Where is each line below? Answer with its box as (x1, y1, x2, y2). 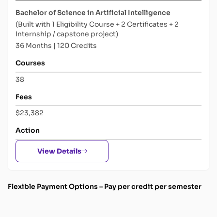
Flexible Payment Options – (8, 182, 103, 191)
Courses (15, 59, 45, 68)
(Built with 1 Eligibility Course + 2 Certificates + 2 (15, 20, 179, 29)
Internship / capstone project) (15, 30, 118, 39)
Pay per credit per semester (104, 182, 201, 191)
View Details (37, 146, 81, 155)
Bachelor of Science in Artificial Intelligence (15, 8, 170, 17)
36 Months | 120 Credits (15, 41, 97, 50)
